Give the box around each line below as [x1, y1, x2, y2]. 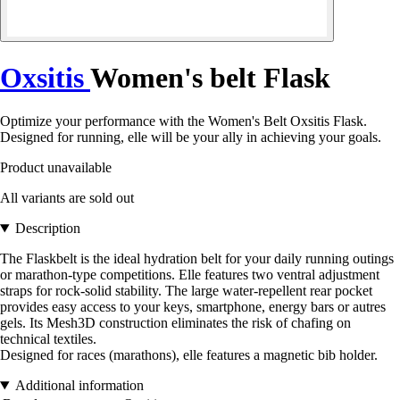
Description [14, 221, 80, 237]
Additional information [14, 378, 144, 394]
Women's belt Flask [90, 61, 330, 94]
